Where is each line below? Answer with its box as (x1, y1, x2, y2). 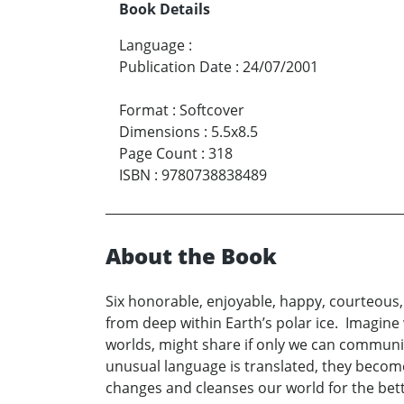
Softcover (179, 100, 244, 121)
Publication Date (119, 57, 232, 78)
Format (119, 100, 169, 121)
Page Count (119, 143, 197, 164)
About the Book (106, 241, 277, 271)
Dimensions (119, 122, 200, 142)
